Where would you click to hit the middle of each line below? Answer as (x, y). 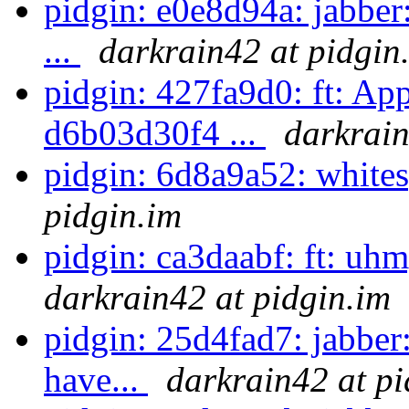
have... (96, 380)
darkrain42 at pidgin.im (217, 298)
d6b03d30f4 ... (155, 133)
